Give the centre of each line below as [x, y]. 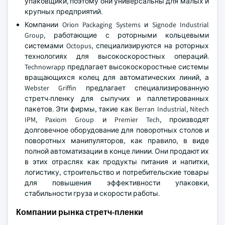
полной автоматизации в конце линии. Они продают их [117, 151]
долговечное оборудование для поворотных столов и [117, 130]
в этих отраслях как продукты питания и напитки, [117, 162]
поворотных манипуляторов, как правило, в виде [117, 141]
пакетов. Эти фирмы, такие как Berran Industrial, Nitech [117, 109]
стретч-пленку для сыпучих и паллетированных [117, 98]
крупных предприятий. [64, 12]
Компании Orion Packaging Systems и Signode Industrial [117, 25]
